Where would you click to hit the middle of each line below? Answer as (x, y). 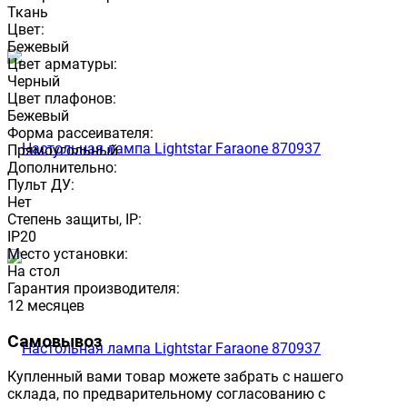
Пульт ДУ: (41, 184)
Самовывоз (55, 341)
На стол (34, 271)
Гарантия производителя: (94, 288)
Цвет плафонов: (62, 98)
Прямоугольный (63, 150)
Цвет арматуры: (62, 64)
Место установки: (68, 253)
